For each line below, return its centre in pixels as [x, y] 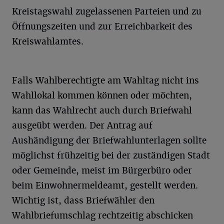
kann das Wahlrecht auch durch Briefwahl [102, 110]
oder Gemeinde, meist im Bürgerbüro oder [102, 170]
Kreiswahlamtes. [48, 41]
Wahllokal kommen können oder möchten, [102, 95]
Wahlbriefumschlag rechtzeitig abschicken [102, 215]
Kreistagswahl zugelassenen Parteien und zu [107, 11]
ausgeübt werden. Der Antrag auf [82, 125]
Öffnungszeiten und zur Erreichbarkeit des [102, 26]
